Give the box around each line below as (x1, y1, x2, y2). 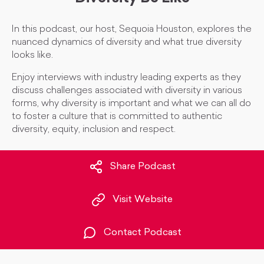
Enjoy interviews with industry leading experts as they (12, 73, 241, 82)
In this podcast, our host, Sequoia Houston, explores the (12, 25, 252, 34)
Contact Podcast (104, 228, 181, 238)
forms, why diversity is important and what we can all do (12, 99, 251, 108)
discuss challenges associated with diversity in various (12, 86, 242, 95)
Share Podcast (110, 162, 176, 172)
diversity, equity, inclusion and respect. (12, 125, 176, 134)
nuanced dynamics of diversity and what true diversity (12, 38, 242, 47)
